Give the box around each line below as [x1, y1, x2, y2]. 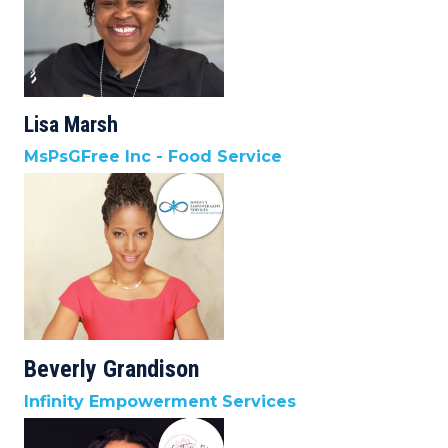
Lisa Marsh [24, 111, 118, 137]
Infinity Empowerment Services [24, 391, 296, 411]
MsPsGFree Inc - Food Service [24, 146, 282, 166]
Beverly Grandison [24, 354, 199, 383]
